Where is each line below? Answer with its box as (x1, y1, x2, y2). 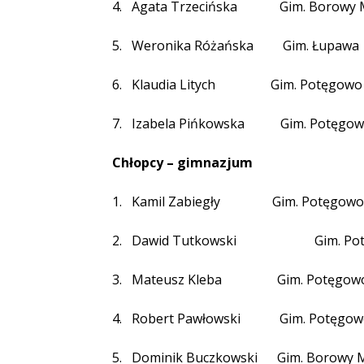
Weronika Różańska (132, 37, 253, 54)
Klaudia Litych (132, 76, 215, 93)
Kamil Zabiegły (132, 193, 220, 210)
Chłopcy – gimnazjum (112, 154, 253, 171)
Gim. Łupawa (283, 37, 359, 54)
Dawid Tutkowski (132, 232, 236, 249)
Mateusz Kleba (132, 271, 222, 288)
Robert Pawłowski (132, 310, 240, 327)
